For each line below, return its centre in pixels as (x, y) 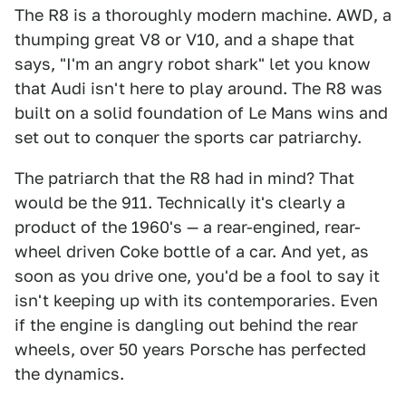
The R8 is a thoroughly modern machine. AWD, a (203, 15)
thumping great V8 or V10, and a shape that (184, 39)
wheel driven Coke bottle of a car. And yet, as (192, 251)
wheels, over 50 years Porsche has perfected (190, 349)
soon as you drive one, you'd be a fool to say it (197, 276)
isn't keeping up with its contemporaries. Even (196, 300)
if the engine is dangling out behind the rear (186, 325)
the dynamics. (69, 374)
